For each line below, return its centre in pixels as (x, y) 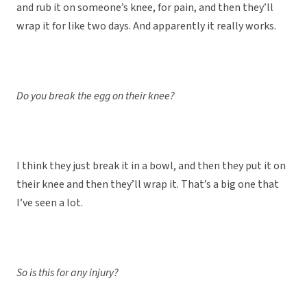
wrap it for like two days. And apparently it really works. (146, 26)
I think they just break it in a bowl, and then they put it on (151, 166)
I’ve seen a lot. (50, 203)
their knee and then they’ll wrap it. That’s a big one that (148, 185)
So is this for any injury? (67, 273)
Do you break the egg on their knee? (96, 96)
